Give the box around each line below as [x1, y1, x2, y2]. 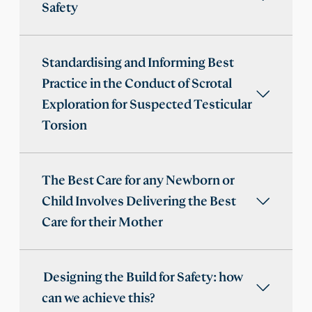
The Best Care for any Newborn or [42, 173, 235, 188]
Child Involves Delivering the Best [42, 194, 236, 209]
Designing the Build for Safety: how [42, 270, 243, 285]
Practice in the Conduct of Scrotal [42, 77, 232, 91]
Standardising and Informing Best [42, 56, 234, 70]
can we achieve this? [42, 291, 155, 306]
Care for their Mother [42, 215, 163, 230]
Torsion [42, 118, 87, 133]
